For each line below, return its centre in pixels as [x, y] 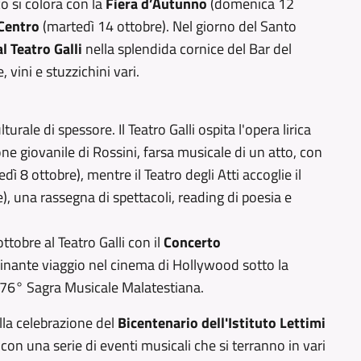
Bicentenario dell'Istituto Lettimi [222, 323]
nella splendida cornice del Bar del [187, 49]
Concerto [192, 242]
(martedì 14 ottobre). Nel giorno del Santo [168, 26]
